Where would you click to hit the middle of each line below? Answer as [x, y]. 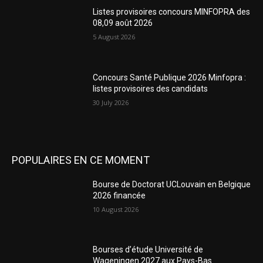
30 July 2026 [111, 102]
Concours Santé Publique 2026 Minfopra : [170, 77]
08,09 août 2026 [123, 23]
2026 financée [119, 195]
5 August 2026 [114, 37]
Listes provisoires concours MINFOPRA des [172, 12]
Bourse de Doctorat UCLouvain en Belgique [172, 184]
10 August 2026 [116, 209]
